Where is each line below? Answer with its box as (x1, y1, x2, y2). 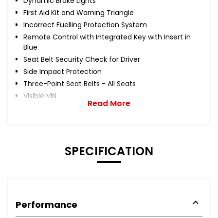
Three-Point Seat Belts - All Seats (23, 78, 136, 89)
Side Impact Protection (23, 66, 102, 76)
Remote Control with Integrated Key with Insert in (23, 32, 191, 42)
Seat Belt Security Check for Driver (23, 54, 140, 64)
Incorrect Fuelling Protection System (23, 19, 147, 30)
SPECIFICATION (65, 143, 153, 159)
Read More (88, 97, 130, 109)
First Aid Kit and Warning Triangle (23, 7, 134, 18)
